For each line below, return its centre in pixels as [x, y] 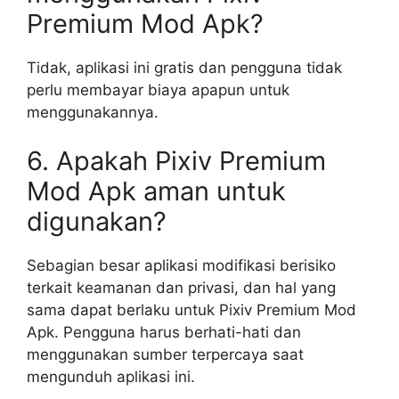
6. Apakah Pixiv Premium [176, 161]
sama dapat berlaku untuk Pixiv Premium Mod [191, 310]
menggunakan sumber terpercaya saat [165, 354]
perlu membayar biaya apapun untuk [158, 90]
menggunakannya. [93, 112]
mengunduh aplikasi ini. [111, 377]
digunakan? [97, 221]
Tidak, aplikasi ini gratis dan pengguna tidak [184, 67]
